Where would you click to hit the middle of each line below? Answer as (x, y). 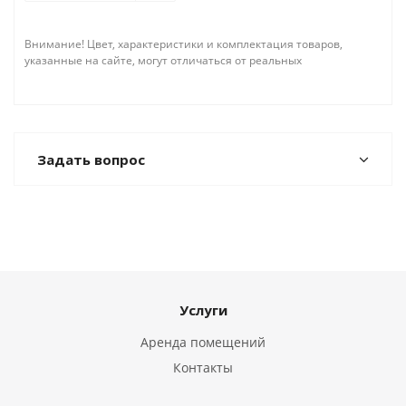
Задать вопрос (91, 160)
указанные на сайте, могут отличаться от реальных (163, 61)
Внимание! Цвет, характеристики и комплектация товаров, (184, 44)
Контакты (203, 368)
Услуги (203, 310)
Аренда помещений (203, 343)
